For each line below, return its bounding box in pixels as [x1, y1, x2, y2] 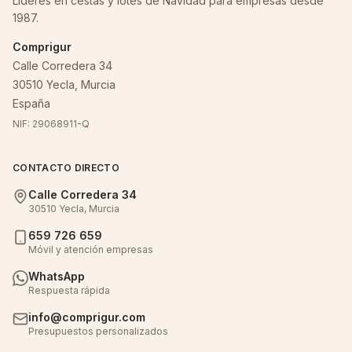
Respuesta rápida [28, 284, 110, 296]
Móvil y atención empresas [28, 244, 153, 255]
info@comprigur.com [28, 310, 145, 324]
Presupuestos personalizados [28, 325, 168, 337]
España [13, 97, 50, 110]
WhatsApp [28, 269, 85, 283]
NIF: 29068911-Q [13, 118, 90, 130]
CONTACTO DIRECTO [13, 162, 119, 174]
